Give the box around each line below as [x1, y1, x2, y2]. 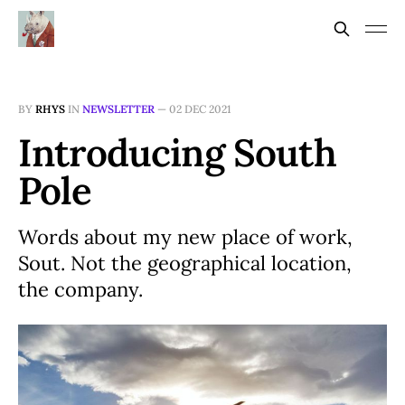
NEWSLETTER [82, 102, 155, 116]
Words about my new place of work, [18, 224, 353, 250]
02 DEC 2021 [169, 102, 231, 116]
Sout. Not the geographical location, [18, 250, 352, 276]
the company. [18, 277, 143, 302]
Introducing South [18, 128, 336, 177]
